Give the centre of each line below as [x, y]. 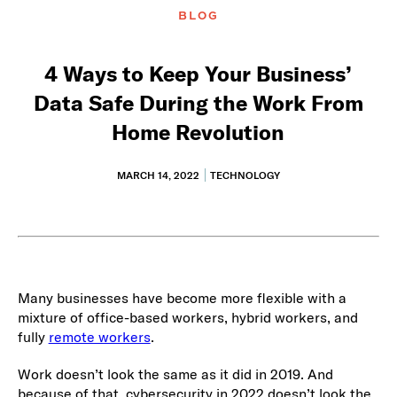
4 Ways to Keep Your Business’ [198, 74]
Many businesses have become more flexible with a [182, 297]
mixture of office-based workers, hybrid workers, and [187, 317]
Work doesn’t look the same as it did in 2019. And [175, 374]
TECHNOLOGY [245, 175]
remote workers [99, 336]
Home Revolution [198, 132]
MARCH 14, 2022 [158, 175]
